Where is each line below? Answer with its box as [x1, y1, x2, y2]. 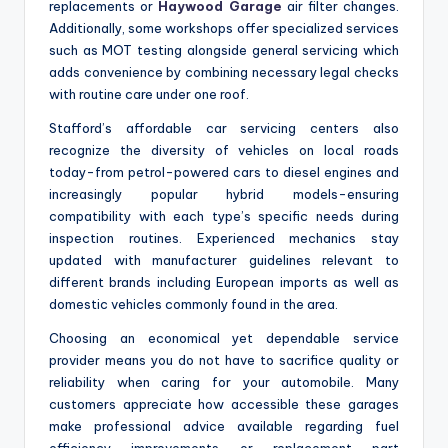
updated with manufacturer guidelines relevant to [49, 251, 399, 268]
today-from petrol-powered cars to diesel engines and [49, 163, 399, 180]
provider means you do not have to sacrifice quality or [49, 351, 399, 368]
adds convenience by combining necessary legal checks [49, 63, 399, 80]
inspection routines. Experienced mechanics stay [49, 229, 399, 246]
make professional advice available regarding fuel [49, 417, 399, 434]
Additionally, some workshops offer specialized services [49, 19, 399, 36]
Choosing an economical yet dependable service [49, 329, 399, 346]
